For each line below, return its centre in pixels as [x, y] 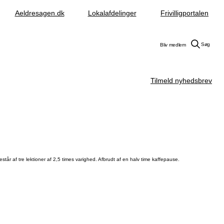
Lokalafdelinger [112, 13]
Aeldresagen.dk [39, 13]
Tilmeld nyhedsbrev [181, 80]
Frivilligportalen [184, 13]
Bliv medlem [173, 44]
